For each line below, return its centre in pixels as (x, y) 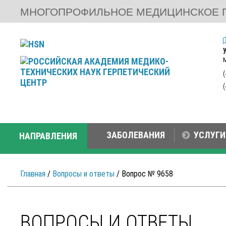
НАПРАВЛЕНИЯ (48, 136)
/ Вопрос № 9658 (144, 174)
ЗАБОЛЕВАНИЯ (136, 135)
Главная (33, 174)
